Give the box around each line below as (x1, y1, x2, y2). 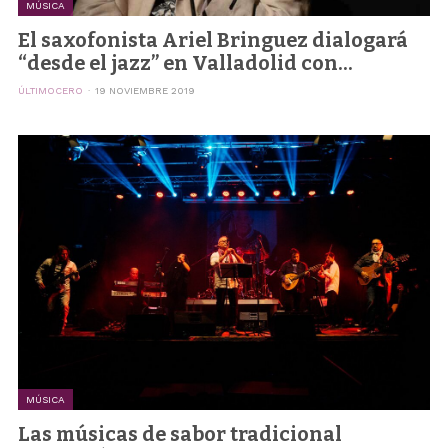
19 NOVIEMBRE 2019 (94, 84, 195, 96)
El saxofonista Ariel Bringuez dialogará (17, 28, 408, 52)
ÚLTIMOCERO (17, 84, 83, 96)
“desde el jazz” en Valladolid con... (17, 51, 353, 75)
